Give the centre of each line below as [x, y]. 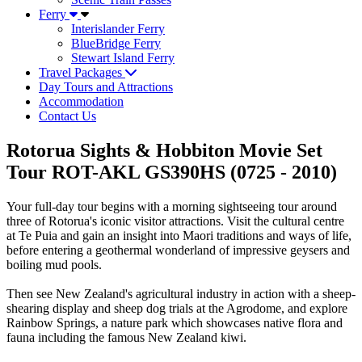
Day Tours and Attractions [106, 87]
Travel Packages [82, 73]
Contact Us [67, 116]
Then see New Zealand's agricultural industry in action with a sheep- [181, 294]
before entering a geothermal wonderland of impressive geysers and [178, 250]
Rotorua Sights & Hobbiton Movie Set [164, 151]
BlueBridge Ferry [116, 44]
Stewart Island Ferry [123, 58]
